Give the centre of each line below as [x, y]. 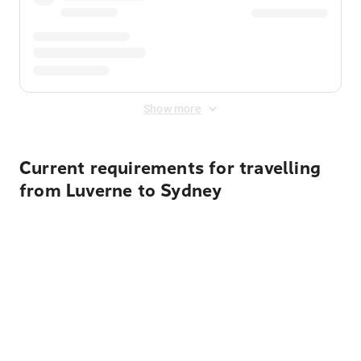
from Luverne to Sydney [121, 191]
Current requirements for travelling [170, 168]
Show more [172, 109]
